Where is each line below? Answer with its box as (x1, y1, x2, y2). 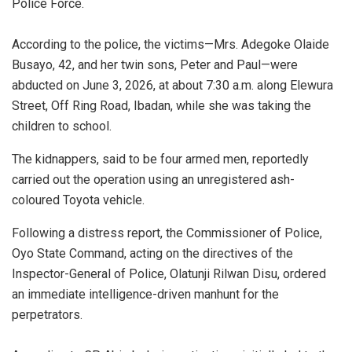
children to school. (12, 118, 112, 134)
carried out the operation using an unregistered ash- (12, 171, 295, 187)
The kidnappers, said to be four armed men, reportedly (12, 151, 309, 167)
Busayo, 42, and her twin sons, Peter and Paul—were (12, 57, 298, 72)
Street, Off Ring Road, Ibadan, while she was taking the (12, 97, 311, 113)
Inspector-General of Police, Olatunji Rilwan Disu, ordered (12, 266, 326, 281)
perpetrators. (12, 306, 82, 322)
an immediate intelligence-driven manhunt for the (12, 286, 279, 302)
